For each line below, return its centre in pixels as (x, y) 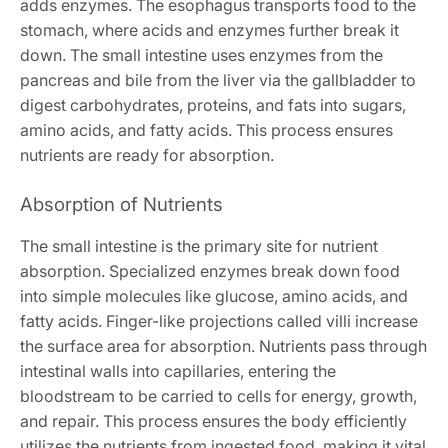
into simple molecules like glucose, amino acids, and (214, 296)
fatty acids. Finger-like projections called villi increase (219, 321)
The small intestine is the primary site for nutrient (199, 246)
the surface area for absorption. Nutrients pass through (223, 346)
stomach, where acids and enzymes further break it (209, 30)
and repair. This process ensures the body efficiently (213, 421)
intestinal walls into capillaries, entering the (178, 371)
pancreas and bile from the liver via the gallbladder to (218, 80)
